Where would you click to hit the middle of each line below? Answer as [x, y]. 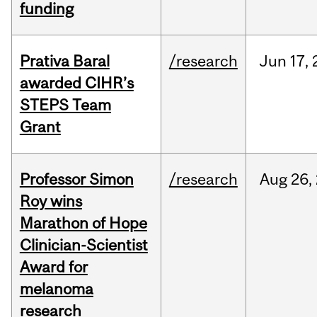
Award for [53, 267]
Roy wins [51, 201]
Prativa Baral [64, 61]
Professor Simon [76, 179]
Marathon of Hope [83, 223]
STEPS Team [65, 105]
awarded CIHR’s [76, 83]
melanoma [56, 289]
